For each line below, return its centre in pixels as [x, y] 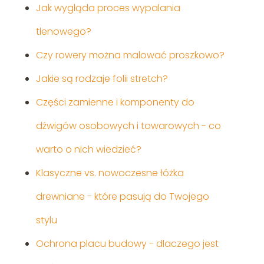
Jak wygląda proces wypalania [108, 8]
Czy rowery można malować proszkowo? [130, 55]
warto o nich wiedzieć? [88, 150]
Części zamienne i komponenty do [115, 103]
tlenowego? [63, 32]
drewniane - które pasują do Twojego [122, 197]
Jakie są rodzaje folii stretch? [102, 79]
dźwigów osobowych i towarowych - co [128, 126]
